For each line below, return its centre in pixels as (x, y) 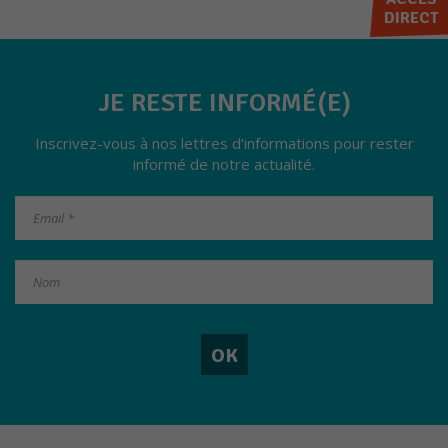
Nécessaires (295, 425)
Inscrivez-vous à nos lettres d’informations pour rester (224, 143)
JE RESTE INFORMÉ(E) (224, 103)
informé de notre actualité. (224, 164)
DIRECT (411, 18)
